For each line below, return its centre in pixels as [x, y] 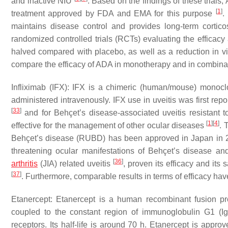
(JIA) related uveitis [75, 164]
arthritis [24, 164]
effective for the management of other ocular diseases [109, 125]
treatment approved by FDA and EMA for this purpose [113, 13]
